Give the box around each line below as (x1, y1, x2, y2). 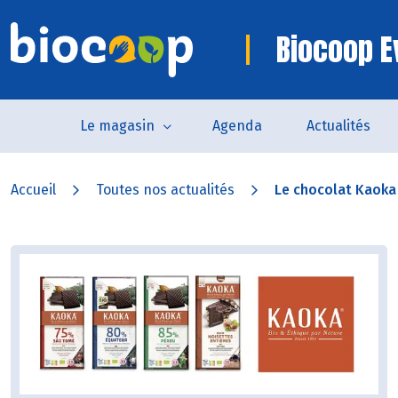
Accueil (11, 181, 56, 198)
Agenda (211, 117, 262, 134)
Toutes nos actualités (96, 181, 235, 198)
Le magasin (79, 117, 155, 134)
